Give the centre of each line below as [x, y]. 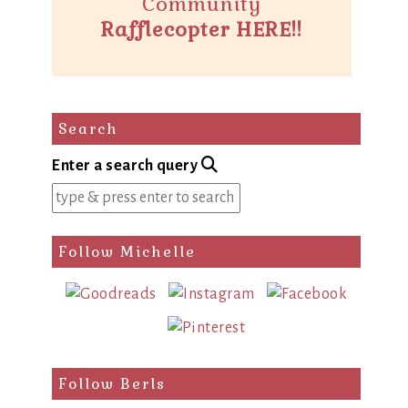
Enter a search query [125, 166]
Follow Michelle [127, 252]
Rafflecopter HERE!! [202, 30]
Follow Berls [112, 384]
